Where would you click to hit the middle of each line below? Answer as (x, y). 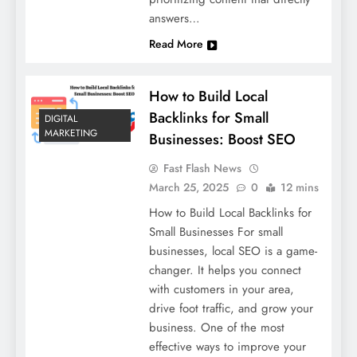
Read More (176, 43)
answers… (174, 18)
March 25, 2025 (188, 187)
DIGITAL (61, 119)
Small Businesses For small (216, 231)
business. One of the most (216, 327)
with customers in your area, (221, 289)
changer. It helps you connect (225, 270)
